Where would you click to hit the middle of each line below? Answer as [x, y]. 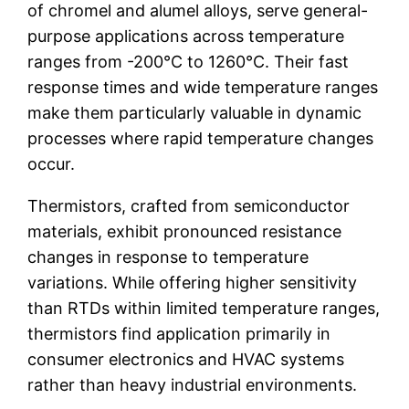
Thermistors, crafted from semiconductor [189, 205]
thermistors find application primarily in [179, 333]
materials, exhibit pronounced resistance [185, 231]
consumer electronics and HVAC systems [186, 359]
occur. [52, 163]
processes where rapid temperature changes [201, 138]
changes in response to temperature [168, 257]
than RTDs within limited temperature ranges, [204, 308]
